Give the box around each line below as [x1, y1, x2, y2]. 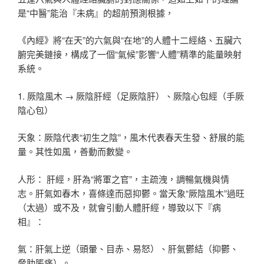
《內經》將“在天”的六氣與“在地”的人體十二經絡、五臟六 [18, 34, 242, 47]
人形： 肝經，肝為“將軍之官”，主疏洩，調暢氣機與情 [18, 172, 229, 185]
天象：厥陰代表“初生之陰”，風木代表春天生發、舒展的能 [18, 131, 245, 144]
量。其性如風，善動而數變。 [18, 145, 133, 158]
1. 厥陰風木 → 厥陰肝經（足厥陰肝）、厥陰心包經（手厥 [18, 89, 244, 102]
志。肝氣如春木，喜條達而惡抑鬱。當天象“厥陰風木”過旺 [18, 186, 245, 199]
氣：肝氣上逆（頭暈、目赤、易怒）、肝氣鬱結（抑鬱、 [18, 242, 239, 255]
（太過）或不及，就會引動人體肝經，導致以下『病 [18, 200, 221, 213]
